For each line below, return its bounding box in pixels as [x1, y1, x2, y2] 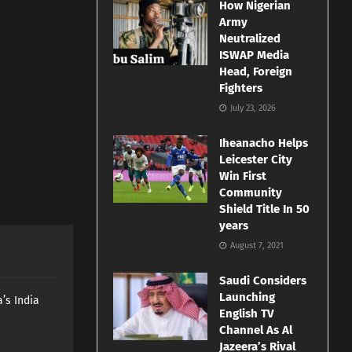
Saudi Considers [219, 273, 307, 288]
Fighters [219, 81, 263, 96]
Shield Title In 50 [219, 202, 310, 217]
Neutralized [219, 31, 281, 46]
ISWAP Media [219, 48, 290, 63]
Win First [219, 169, 267, 184]
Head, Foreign [219, 64, 293, 79]
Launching [219, 290, 276, 305]
